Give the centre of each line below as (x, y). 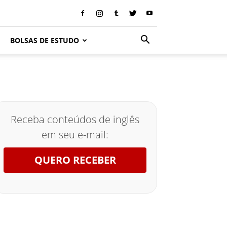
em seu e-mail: (75, 135)
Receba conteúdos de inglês (75, 119)
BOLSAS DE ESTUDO (45, 40)
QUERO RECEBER (75, 160)
